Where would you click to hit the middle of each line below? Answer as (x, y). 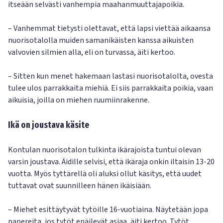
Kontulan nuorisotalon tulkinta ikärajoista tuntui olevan (105, 150)
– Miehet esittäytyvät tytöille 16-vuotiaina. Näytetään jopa (108, 210)
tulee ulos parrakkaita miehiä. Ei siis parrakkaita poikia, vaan (111, 88)
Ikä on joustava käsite (49, 125)
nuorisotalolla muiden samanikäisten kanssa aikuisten (101, 40)
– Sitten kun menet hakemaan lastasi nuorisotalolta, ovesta (111, 76)
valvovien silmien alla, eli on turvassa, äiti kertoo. (92, 52)
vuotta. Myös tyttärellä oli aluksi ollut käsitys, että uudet (105, 174)
